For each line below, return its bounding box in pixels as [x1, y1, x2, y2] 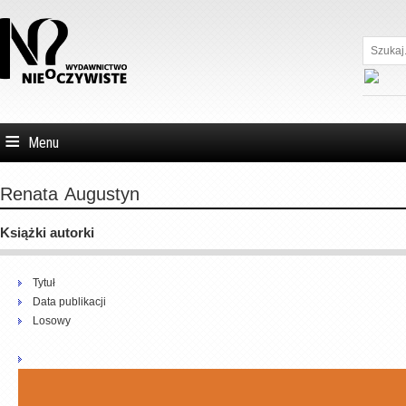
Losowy [33, 314, 71, 327]
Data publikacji [33, 295, 106, 308]
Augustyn [60, 184, 140, 204]
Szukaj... [362, 39, 404, 52]
